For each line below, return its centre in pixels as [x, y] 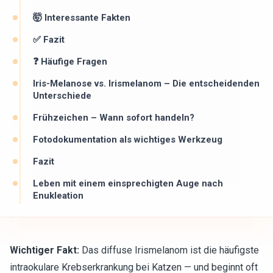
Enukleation [58, 196]
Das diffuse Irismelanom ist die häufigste [169, 250]
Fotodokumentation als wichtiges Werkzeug [128, 140]
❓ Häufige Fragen [70, 62]
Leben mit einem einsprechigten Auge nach [128, 183]
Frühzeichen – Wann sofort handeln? [114, 118]
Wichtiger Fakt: [44, 250]
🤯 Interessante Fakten [82, 18]
